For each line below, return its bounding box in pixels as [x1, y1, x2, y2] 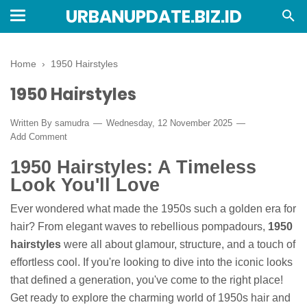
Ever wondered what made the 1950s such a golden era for [10, 203, 296, 215]
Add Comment [10, 132, 67, 142]
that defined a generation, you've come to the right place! [10, 274, 283, 286]
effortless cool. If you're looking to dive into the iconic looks [10, 256, 293, 269]
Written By [10, 118, 55, 128]
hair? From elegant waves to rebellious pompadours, [10, 221, 268, 233]
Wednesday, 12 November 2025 [103, 118, 235, 128]
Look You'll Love [10, 173, 160, 195]
